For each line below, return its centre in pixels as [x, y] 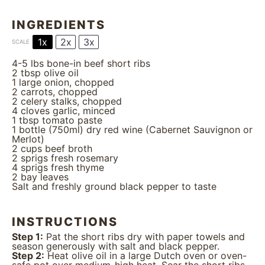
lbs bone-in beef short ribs [89, 63]
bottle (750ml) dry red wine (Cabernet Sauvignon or [134, 130]
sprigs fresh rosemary [68, 158]
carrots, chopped [58, 92]
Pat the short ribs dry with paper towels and [144, 237]
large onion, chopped [65, 82]
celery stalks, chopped [70, 101]
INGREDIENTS [59, 25]
